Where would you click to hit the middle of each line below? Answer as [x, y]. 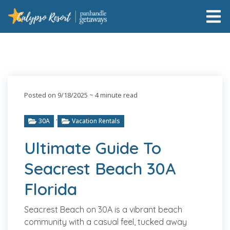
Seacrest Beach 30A [100, 168]
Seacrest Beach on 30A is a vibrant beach [103, 209]
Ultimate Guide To [93, 148]
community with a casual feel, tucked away [106, 222]
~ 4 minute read [113, 95]
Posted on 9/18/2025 [56, 95]
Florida [51, 189]
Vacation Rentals [96, 121]
